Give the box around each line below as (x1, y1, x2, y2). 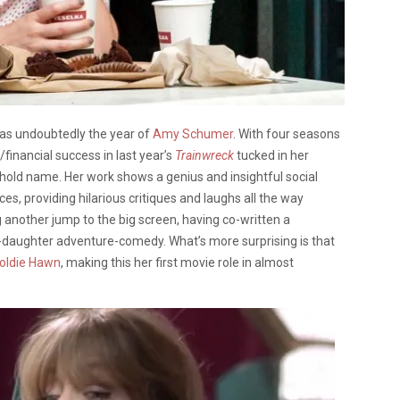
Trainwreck (175, 147, 234, 162)
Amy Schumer (153, 126, 233, 141)
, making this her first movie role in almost (61, 254, 294, 270)
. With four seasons (233, 126, 340, 141)
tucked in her (234, 147, 309, 162)
